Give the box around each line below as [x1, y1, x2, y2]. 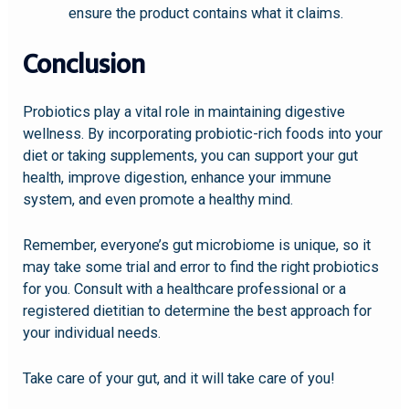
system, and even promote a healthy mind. [23, 190, 294, 208]
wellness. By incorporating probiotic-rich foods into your [23, 124, 383, 142]
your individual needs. [23, 324, 162, 342]
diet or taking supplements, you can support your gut [23, 146, 359, 164]
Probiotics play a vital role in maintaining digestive [23, 102, 346, 121]
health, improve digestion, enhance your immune [23, 168, 332, 186]
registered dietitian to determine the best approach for [23, 302, 372, 320]
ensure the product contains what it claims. [68, 5, 343, 23]
